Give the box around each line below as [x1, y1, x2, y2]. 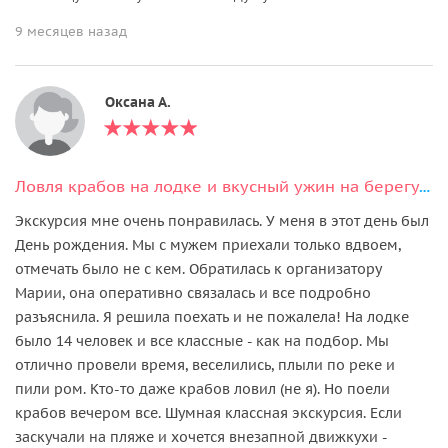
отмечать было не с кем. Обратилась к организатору [15, 259, 381, 278]
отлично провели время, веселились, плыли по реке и [15, 355, 395, 374]
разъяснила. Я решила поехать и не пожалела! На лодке [15, 307, 409, 326]
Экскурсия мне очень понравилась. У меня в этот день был [15, 211, 429, 230]
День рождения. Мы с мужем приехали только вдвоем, [15, 235, 401, 254]
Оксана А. [105, 92, 171, 111]
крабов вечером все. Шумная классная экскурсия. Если [15, 403, 402, 422]
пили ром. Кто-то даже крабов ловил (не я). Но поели [15, 379, 390, 398]
